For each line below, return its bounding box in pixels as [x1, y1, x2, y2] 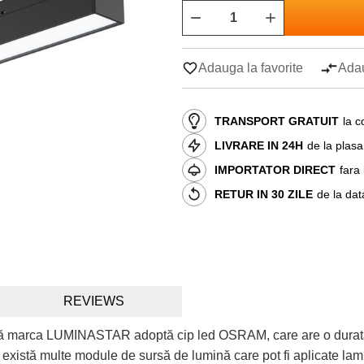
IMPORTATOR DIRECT [214, 162, 336, 176]
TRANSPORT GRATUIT [214, 114, 339, 128]
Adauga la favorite [198, 61, 303, 75]
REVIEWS [63, 294, 124, 308]
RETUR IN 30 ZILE [214, 187, 313, 201]
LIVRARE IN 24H [214, 138, 303, 152]
